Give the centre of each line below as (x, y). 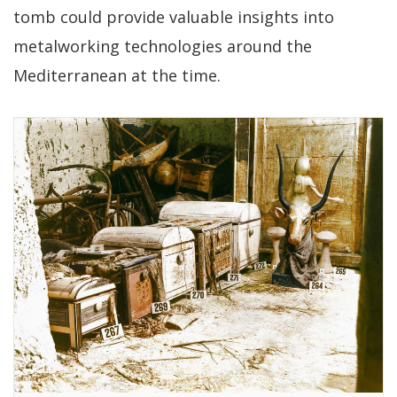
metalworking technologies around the (163, 47)
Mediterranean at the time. (117, 76)
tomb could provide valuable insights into (174, 17)
